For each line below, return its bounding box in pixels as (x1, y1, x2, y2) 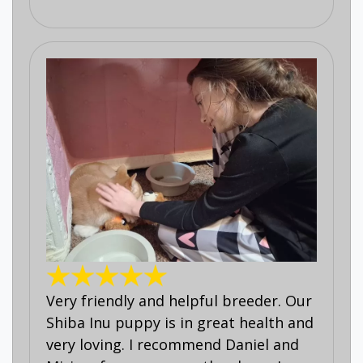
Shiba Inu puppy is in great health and (46, 312, 314, 332)
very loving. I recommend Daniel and (46, 334, 299, 354)
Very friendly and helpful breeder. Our (46, 290, 312, 310)
